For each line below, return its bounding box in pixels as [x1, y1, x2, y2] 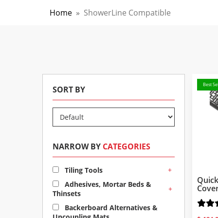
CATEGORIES [103, 141, 150, 152]
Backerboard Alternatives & [63, 203, 158, 212]
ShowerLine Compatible [84, 7, 171, 18]
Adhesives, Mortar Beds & [63, 180, 151, 189]
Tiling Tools [63, 165, 103, 175]
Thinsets [53, 189, 81, 198]
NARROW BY [53, 141, 103, 152]
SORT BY [53, 84, 85, 95]
